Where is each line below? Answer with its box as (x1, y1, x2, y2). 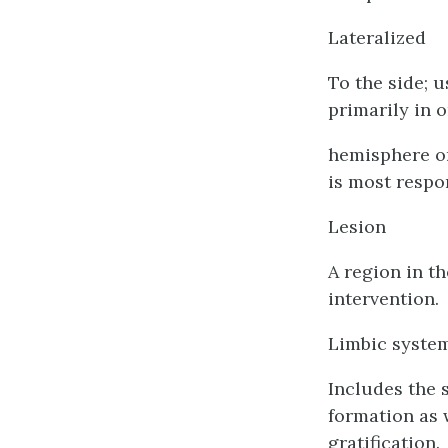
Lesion (328, 215, 386, 238)
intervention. (328, 287, 439, 310)
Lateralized (328, 26, 426, 49)
